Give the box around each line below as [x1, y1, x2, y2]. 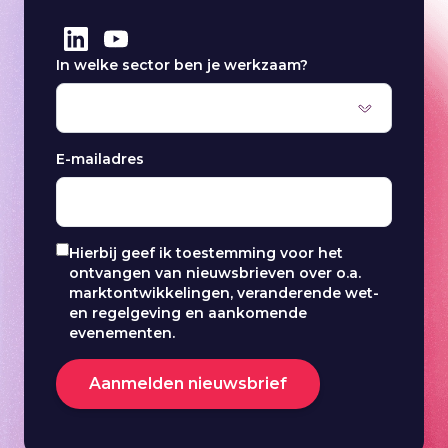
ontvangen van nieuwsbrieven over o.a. [69, 264, 361, 283]
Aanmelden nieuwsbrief [89, 374, 287, 394]
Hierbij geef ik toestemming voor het [69, 244, 343, 263]
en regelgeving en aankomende [69, 304, 307, 323]
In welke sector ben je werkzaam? [56, 56, 308, 75]
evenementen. [69, 324, 175, 343]
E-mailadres [56, 150, 144, 169]
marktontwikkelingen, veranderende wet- [69, 284, 379, 303]
